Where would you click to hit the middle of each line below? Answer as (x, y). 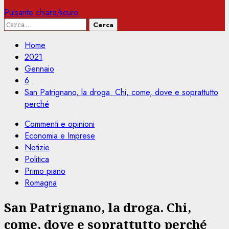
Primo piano (45, 171)
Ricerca (18, 24)
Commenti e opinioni (60, 124)
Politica (37, 159)
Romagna (41, 183)
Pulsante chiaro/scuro (41, 13)
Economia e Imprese (60, 136)
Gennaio (39, 69)
